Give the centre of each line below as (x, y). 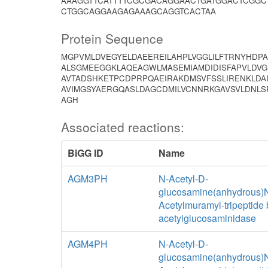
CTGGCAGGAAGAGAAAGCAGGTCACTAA (138, 11)
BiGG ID (86, 153)
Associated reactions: (123, 127)
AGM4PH (88, 244)
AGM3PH (88, 179)
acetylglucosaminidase (207, 218)
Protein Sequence (112, 38)
